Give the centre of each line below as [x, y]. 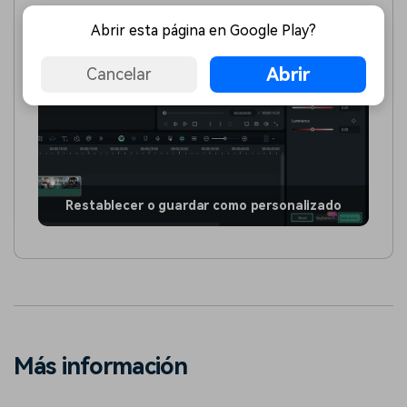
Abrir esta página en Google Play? [203, 30]
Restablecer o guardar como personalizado [203, 205]
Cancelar [119, 74]
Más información [101, 367]
